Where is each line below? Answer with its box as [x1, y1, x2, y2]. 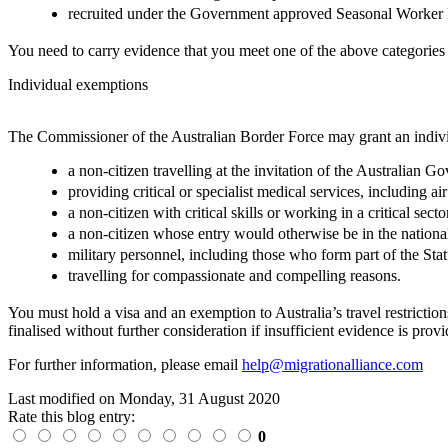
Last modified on [8, 389, 119, 407]
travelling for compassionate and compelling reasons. [68, 266, 401, 284]
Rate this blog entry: [8, 407, 135, 425]
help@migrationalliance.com [242, 355, 423, 373]
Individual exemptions [8, 75, 148, 93]
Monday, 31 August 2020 [119, 389, 280, 407]
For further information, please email [8, 355, 242, 373]
